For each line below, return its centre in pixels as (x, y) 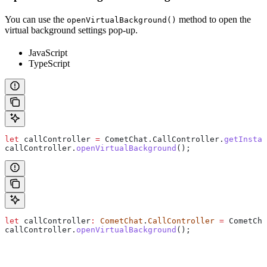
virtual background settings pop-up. (71, 30)
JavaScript (48, 52)
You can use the (36, 19)
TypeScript (49, 63)
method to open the (214, 19)
